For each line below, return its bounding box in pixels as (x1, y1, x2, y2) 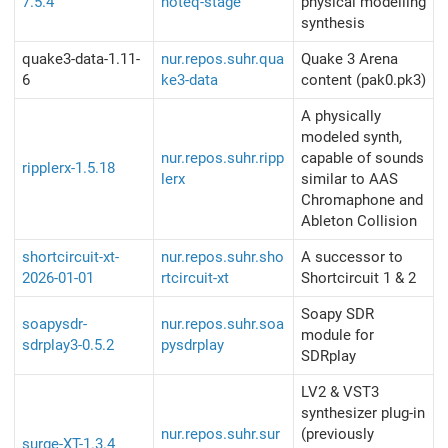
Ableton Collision (301, 212, 417, 231)
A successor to (301, 248, 403, 267)
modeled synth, (301, 128, 402, 147)
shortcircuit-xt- (22, 248, 119, 267)
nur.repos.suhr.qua (161, 50, 284, 69)
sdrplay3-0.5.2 (22, 336, 114, 355)
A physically (301, 107, 381, 126)
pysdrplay (161, 336, 224, 355)
